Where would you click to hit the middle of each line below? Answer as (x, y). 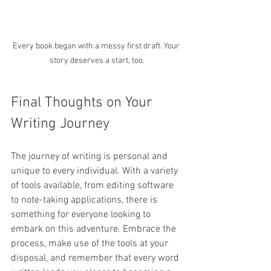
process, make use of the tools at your (91, 243)
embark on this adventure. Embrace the (95, 229)
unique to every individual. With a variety (96, 171)
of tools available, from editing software (93, 185)
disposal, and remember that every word (96, 258)
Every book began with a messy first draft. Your (97, 46)
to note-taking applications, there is (85, 200)
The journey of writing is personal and (90, 156)
